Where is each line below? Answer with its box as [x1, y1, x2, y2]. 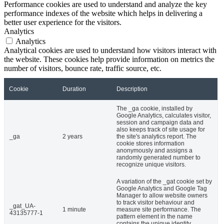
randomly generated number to [116, 154, 200, 161]
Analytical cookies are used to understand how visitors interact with [4, 46, 216, 55]
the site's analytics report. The [116, 133, 196, 140]
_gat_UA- [9, 202, 35, 210]
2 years [62, 133, 82, 140]
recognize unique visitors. [116, 161, 186, 168]
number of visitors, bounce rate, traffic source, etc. [4, 64, 161, 73]
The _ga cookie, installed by [116, 105, 192, 112]
